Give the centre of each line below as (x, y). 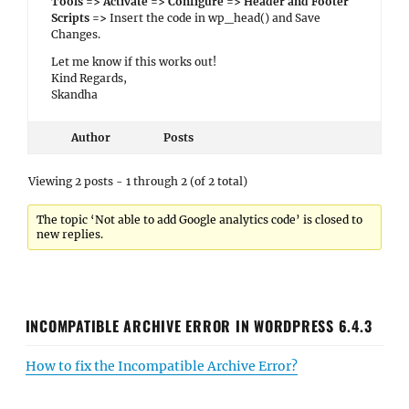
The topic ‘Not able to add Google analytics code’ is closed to (200, 220)
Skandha (74, 94)
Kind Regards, (89, 78)
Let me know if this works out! (134, 62)
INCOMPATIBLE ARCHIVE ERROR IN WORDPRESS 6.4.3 (199, 325)
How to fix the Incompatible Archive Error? (161, 366)
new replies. (70, 234)
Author (90, 137)
